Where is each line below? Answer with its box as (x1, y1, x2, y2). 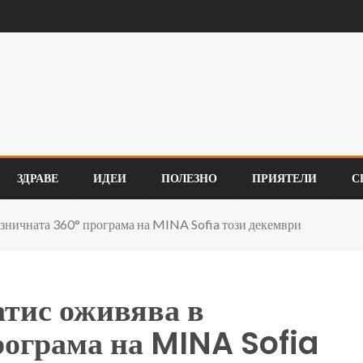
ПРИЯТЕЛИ (252, 170, 317, 186)
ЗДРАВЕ (17, 170, 58, 186)
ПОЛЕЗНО (161, 170, 217, 186)
